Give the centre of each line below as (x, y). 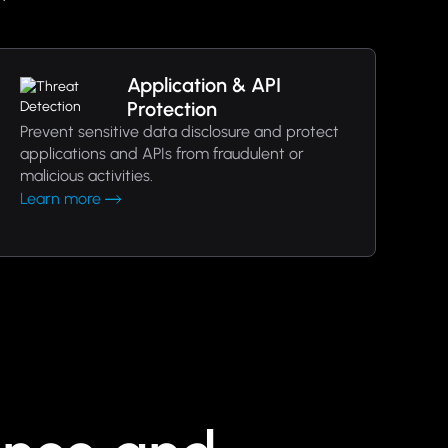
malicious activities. (86, 175)
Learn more (60, 198)
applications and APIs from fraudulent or (161, 153)
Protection (171, 109)
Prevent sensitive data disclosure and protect (179, 131)
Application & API (203, 85)
